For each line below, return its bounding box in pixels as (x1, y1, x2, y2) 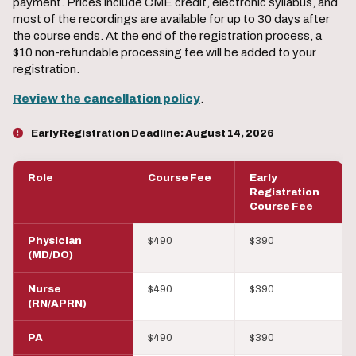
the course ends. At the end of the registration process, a (13, 29, 322, 43)
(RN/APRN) (28, 298, 87, 310)
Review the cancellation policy (13, 92, 200, 106)
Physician (28, 235, 82, 247)
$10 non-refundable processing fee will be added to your (13, 46, 316, 60)
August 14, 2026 (185, 128, 274, 140)
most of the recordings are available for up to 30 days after (13, 13, 330, 26)
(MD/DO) (28, 250, 73, 261)
